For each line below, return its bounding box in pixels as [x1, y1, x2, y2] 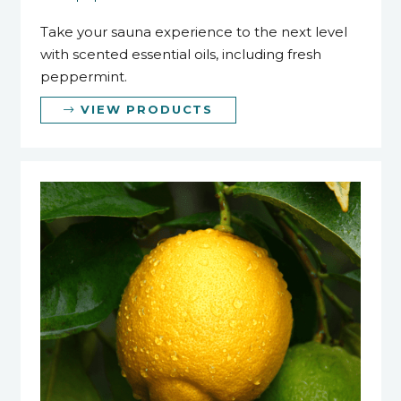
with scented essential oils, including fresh [40, 46, 321, 64]
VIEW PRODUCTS [81, 102, 213, 117]
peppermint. [40, 68, 127, 86]
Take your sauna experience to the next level [40, 23, 347, 41]
